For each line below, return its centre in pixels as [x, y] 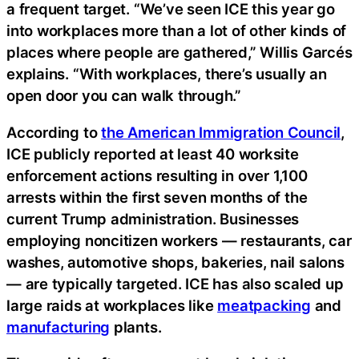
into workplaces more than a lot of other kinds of [177, 31]
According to [54, 132]
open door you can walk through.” [124, 96]
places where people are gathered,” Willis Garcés [179, 52]
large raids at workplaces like [112, 305]
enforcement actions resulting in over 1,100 [157, 175]
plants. [136, 327]
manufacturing [58, 327]
